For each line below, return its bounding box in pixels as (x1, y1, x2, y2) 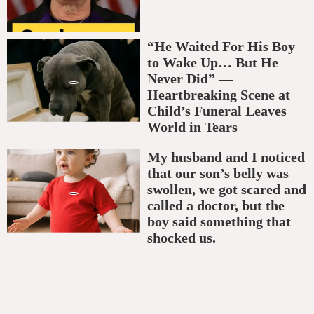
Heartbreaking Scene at (147, 87, 290, 103)
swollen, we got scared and (147, 182, 306, 198)
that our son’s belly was (147, 165, 289, 182)
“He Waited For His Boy (147, 39, 295, 55)
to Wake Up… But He (147, 55, 278, 71)
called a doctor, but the (147, 198, 285, 214)
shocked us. (147, 230, 216, 246)
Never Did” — (147, 71, 233, 87)
